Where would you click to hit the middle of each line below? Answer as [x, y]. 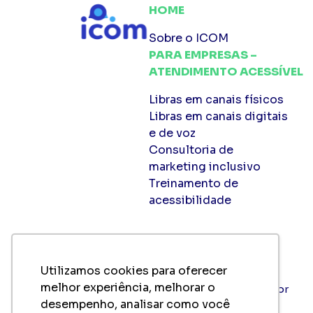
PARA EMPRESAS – [203, 54]
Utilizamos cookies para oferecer [134, 270]
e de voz [172, 133]
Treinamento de [194, 183]
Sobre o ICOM [189, 38]
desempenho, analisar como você [135, 304]
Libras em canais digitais [218, 116]
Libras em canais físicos [216, 99]
